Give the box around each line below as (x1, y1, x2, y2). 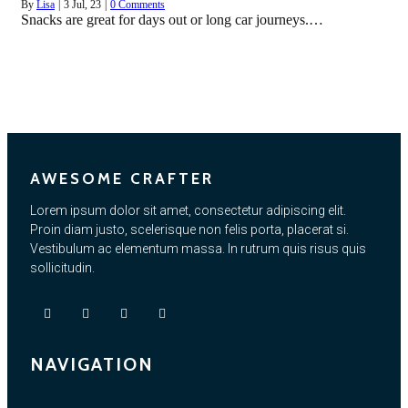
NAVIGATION (30, 353, 154, 376)
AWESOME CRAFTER (30, 169, 214, 189)
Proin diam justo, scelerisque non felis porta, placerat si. (30, 222, 349, 238)
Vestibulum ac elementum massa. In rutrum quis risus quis (30, 241, 366, 257)
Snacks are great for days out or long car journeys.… (21, 12, 323, 28)
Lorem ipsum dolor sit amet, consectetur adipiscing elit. (30, 203, 346, 219)
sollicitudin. (30, 260, 95, 276)
